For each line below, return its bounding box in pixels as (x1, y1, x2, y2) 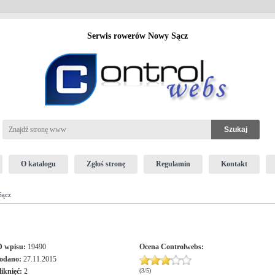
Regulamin (155, 160, 190, 168)
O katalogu (20, 160, 56, 168)
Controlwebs (160, 242, 201, 251)
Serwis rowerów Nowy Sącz (87, 31, 188, 41)
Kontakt (220, 160, 247, 168)
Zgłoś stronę (86, 160, 125, 168)
